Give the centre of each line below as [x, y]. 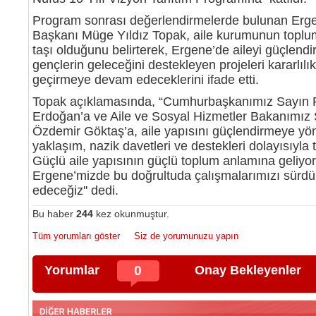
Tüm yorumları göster [76, 236]
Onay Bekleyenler [248, 270]
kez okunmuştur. [131, 214]
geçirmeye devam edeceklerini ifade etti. [145, 80]
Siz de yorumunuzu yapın [186, 236]
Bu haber [54, 214]
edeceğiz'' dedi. [75, 190]
